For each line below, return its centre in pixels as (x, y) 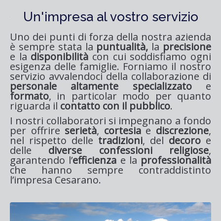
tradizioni (120, 140)
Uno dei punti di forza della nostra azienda (110, 37)
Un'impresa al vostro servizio (110, 17)
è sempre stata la (53, 46)
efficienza (95, 160)
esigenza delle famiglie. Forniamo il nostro (110, 66)
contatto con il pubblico (115, 106)
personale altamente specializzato (101, 86)
